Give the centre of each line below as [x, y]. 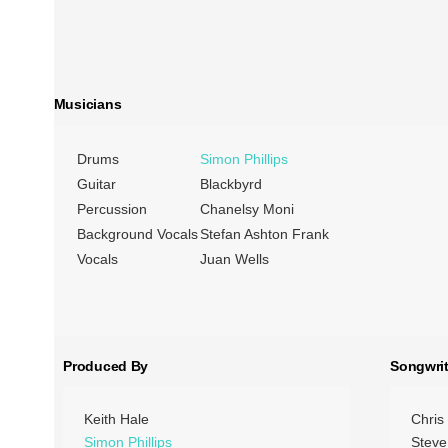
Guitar [96, 184]
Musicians [87, 104]
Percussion [111, 209]
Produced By [106, 365]
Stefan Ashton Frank [264, 234]
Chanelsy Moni [246, 209]
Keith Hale [117, 418]
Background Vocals [137, 234]
